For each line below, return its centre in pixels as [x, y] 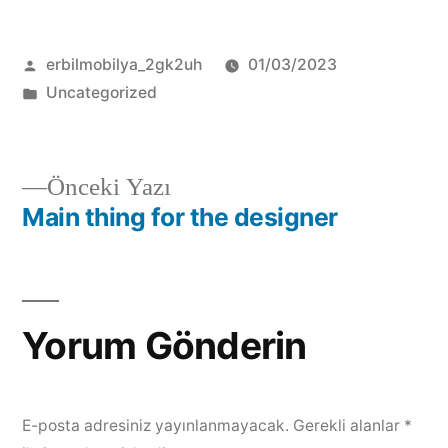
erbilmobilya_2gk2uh [123, 64]
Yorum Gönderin [164, 345]
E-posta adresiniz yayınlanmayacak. [155, 425]
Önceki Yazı [109, 187]
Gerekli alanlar [348, 425]
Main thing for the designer [180, 216]
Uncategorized [101, 92]
